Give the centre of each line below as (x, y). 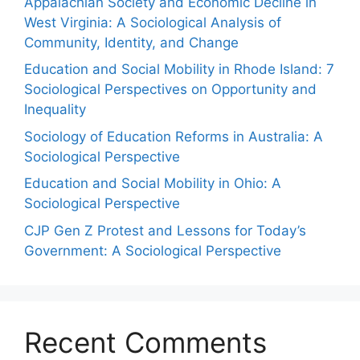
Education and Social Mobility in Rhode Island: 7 (179, 69)
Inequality (55, 109)
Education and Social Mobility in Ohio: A (153, 183)
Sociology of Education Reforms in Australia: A (174, 136)
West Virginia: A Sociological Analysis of (153, 22)
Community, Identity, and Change (131, 42)
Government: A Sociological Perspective (153, 250)
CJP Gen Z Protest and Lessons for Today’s (165, 230)
